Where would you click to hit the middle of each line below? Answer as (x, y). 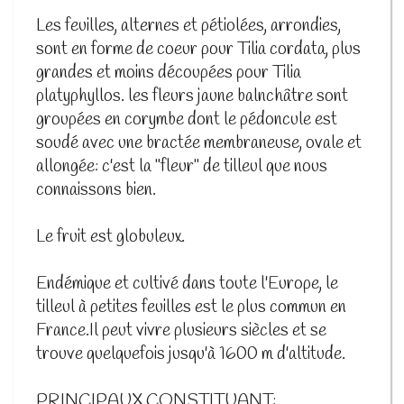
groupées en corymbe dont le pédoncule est (187, 119)
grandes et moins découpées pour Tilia (169, 73)
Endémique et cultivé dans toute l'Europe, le (187, 284)
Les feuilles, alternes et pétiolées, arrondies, (188, 26)
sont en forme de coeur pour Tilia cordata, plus (198, 49)
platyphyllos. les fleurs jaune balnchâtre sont (192, 96)
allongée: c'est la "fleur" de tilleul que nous (182, 166)
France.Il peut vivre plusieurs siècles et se (181, 331)
